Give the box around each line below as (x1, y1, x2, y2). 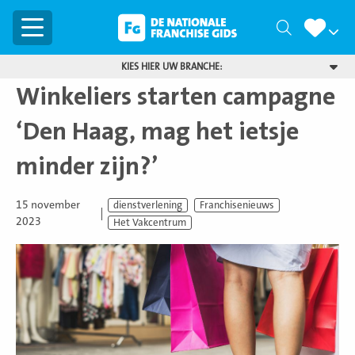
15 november (16, 199, 80, 212)
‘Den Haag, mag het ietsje (16, 117, 299, 146)
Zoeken (291, 19, 338, 37)
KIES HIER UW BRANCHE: (120, 61, 222, 72)
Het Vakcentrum (113, 217, 186, 229)
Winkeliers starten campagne (16, 82, 335, 111)
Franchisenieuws (199, 200, 274, 212)
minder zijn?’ (16, 152, 158, 181)
